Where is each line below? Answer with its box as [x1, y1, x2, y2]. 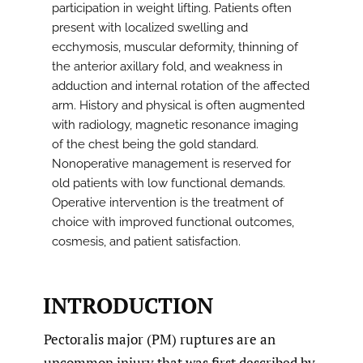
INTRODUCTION [42, 290, 213, 320]
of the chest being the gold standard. [52, 137, 258, 152]
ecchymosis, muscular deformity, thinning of [52, 40, 298, 55]
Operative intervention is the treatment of [52, 195, 284, 211]
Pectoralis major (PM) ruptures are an [44, 329, 275, 348]
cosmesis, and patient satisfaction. [52, 234, 241, 250]
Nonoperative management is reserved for [52, 156, 291, 172]
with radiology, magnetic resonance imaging [52, 117, 298, 133]
